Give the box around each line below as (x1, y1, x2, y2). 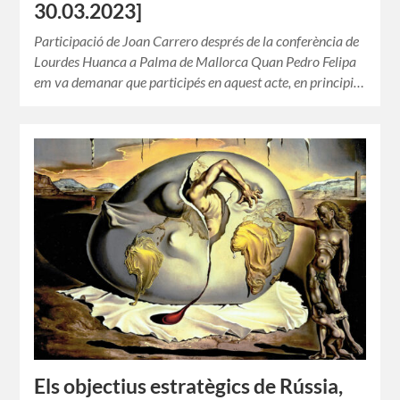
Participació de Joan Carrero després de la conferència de (34, 32, 360, 50)
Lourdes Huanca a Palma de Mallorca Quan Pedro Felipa (34, 53, 357, 71)
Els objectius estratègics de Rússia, (34, 373, 344, 398)
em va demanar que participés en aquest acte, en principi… (34, 73, 365, 91)
